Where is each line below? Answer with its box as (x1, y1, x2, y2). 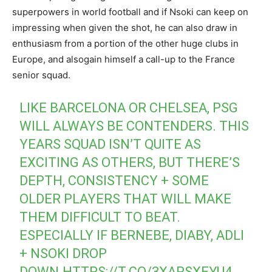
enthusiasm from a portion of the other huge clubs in (12, 37, 239, 49)
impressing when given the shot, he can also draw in (12, 21, 237, 33)
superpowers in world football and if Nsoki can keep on (12, 5, 248, 18)
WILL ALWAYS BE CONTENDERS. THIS (19, 118, 250, 134)
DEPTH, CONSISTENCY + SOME (19, 172, 209, 188)
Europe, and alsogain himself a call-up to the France (12, 53, 235, 65)
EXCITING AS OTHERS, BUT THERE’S (19, 154, 240, 170)
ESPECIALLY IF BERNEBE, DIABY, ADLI (19, 227, 245, 243)
